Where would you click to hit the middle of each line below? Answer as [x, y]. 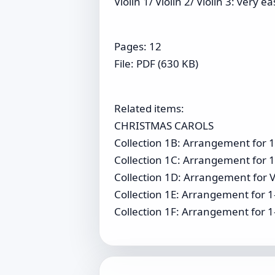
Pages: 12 [138, 46]
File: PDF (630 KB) [156, 64]
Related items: [149, 108]
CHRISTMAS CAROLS [164, 126]
